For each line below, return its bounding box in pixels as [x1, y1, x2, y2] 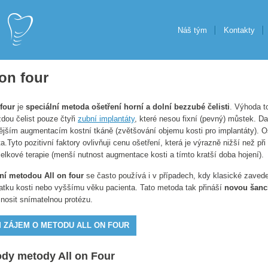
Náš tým [178, 26, 207, 35]
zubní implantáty [78, 114, 135, 123]
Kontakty [224, 26, 255, 35]
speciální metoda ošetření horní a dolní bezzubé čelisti [26, 102, 230, 111]
